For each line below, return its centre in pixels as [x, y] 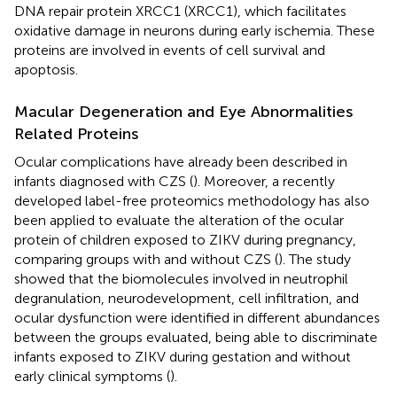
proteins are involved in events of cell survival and [170, 50]
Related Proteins [76, 133]
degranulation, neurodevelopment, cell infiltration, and [187, 298]
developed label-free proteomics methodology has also [192, 200]
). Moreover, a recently [264, 181]
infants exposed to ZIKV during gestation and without [183, 356]
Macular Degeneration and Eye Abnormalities [183, 111]
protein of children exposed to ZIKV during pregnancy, [185, 239]
